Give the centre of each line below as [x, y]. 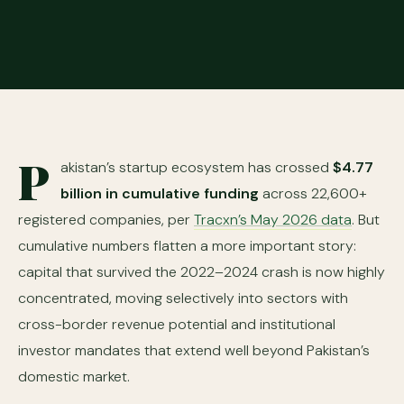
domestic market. [74, 376]
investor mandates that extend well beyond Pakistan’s [194, 350]
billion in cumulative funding [160, 193]
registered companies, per [106, 220]
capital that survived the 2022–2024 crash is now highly [202, 272]
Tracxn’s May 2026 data [273, 220]
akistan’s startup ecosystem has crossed [197, 167]
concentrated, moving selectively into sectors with [183, 298]
